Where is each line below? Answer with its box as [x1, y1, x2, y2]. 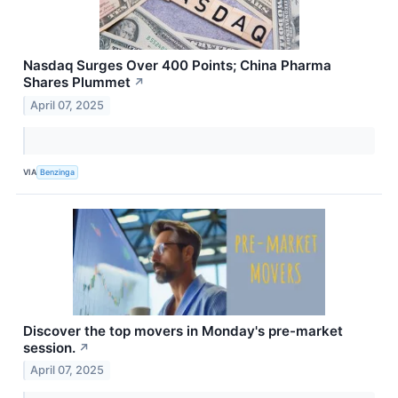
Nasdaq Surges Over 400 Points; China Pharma [23, 56, 331, 74]
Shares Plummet [23, 73, 131, 91]
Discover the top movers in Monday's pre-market [23, 322, 343, 339]
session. [23, 338, 76, 356]
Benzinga [40, 167, 76, 178]
